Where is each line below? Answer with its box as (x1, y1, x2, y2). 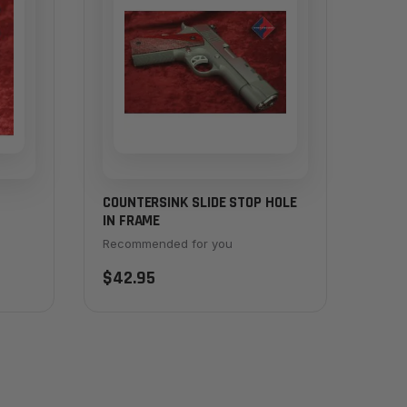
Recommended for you (103, 236, 233, 252)
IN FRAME (103, 210, 161, 231)
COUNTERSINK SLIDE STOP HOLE (103, 192, 297, 213)
